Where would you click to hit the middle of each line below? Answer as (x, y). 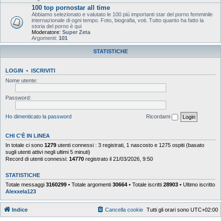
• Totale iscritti (145, 184)
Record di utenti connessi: (37, 159)
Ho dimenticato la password (38, 116)
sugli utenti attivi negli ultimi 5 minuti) (48, 152)
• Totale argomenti (90, 184)
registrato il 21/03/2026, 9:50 (118, 159)
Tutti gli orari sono (168, 210)
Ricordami (159, 116)
